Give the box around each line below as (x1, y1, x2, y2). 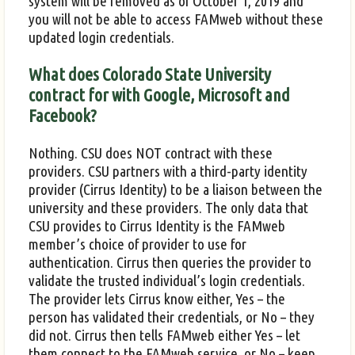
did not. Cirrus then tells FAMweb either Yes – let (29, 326, 300, 344)
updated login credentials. (29, 28, 174, 46)
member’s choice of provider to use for (29, 235, 246, 253)
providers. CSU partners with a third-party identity (29, 162, 307, 180)
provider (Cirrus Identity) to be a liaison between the (29, 180, 323, 198)
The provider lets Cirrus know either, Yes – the (29, 289, 285, 307)
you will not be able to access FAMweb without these (29, 10, 323, 28)
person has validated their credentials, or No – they (29, 307, 315, 326)
